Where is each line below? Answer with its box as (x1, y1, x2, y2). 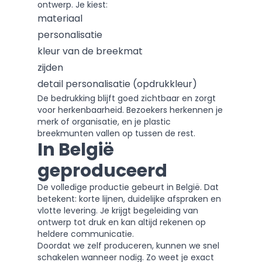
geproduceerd (37, 158, 167, 183)
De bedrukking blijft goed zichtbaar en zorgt (37, 92, 216, 104)
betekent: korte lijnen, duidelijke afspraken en (37, 193, 221, 205)
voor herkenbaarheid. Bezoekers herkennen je (37, 104, 223, 116)
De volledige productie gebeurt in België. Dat (37, 181, 219, 193)
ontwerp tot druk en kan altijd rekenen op (37, 216, 206, 228)
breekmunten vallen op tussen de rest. (37, 127, 195, 139)
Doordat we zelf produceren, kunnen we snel (37, 240, 219, 251)
